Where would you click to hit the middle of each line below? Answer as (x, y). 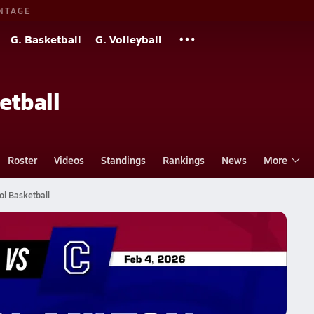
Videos (69, 160)
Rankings (183, 160)
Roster (22, 160)
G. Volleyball (129, 39)
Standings (123, 160)
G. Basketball (46, 39)
